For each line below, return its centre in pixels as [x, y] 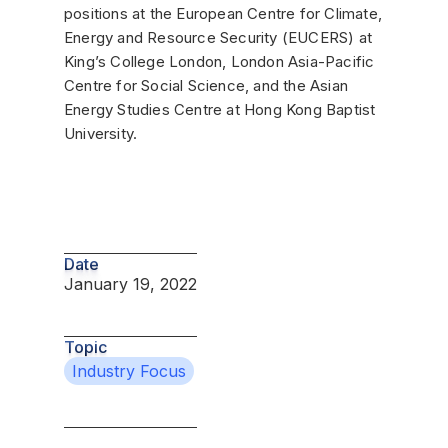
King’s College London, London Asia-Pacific [219, 61]
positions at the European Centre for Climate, [223, 13]
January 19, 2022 [130, 284]
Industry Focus [129, 371]
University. [101, 133]
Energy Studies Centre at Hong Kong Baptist [220, 109]
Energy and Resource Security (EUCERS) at [218, 37]
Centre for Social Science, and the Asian [206, 85]
